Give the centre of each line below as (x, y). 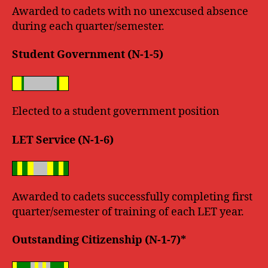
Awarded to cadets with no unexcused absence (130, 11)
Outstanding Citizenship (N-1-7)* (99, 240)
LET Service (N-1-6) (63, 140)
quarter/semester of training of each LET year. (128, 212)
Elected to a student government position (116, 112)
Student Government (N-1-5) (88, 55)
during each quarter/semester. (88, 26)
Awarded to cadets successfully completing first (132, 197)
